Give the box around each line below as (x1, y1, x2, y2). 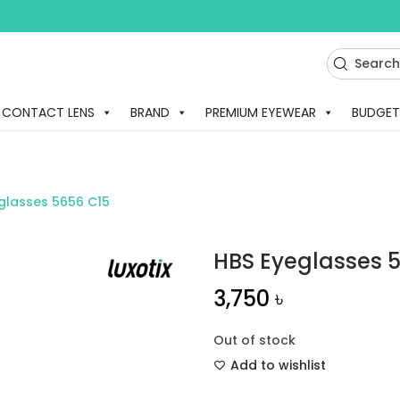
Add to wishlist (230, 356, 326, 374)
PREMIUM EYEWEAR (204, 104, 316, 121)
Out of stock (213, 331, 296, 349)
